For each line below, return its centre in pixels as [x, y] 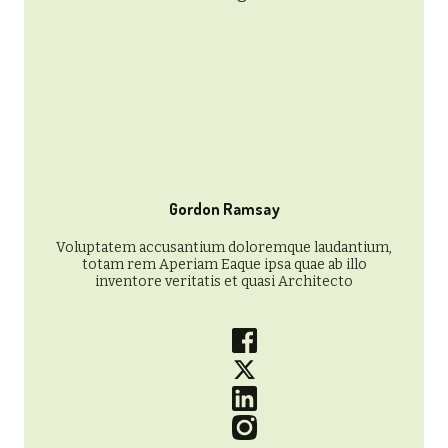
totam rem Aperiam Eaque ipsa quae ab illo [224, 264]
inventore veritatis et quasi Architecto [224, 281]
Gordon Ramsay [224, 208]
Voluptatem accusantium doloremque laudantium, [224, 247]
